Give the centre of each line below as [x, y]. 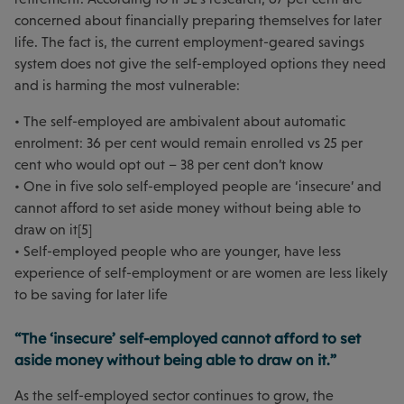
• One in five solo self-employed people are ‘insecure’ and [198, 187]
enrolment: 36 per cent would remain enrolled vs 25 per [188, 143]
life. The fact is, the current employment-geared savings [189, 42]
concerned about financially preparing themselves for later [198, 21]
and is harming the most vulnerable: [127, 86]
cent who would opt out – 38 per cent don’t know [169, 165]
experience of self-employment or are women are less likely [201, 273]
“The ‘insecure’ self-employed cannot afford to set [188, 339]
